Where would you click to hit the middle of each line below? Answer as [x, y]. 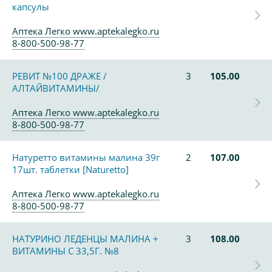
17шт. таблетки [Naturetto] [70, 169]
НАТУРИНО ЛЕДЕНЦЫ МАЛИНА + [85, 239]
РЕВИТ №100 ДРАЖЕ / [59, 76]
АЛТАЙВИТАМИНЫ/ [56, 88]
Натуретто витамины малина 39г [86, 157]
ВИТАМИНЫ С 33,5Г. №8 [66, 251]
